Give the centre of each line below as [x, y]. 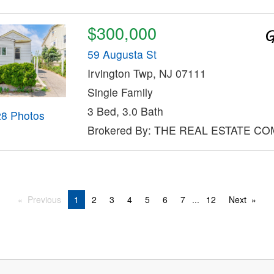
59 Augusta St [122, 54]
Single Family [120, 92]
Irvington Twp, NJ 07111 [146, 73]
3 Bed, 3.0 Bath [125, 111]
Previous [44, 199]
